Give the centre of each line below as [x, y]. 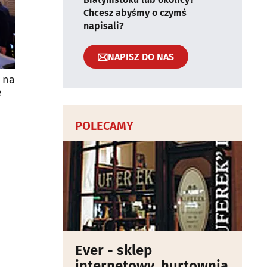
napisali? [104, 26]
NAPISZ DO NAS [141, 57]
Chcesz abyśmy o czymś [135, 13]
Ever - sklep [114, 250]
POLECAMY [104, 126]
